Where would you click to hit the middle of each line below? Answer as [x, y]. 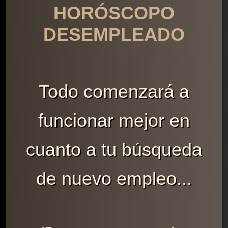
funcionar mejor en [114, 120]
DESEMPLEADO [114, 34]
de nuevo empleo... [114, 178]
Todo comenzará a [114, 91]
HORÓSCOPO [114, 13]
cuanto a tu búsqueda [114, 149]
